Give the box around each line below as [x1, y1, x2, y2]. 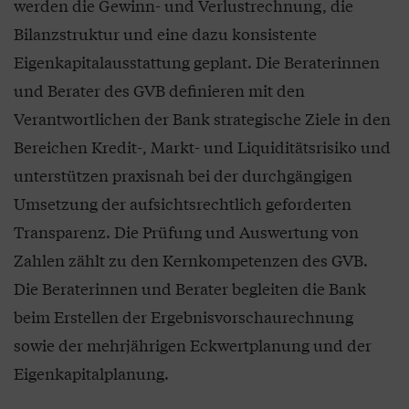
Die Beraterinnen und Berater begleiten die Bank [14, 277, 366, 300]
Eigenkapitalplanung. [14, 362, 169, 385]
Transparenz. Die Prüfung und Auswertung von [14, 220, 359, 244]
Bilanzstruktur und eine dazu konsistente [14, 22, 317, 46]
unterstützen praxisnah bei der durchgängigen [14, 163, 352, 187]
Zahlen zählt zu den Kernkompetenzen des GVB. [14, 248, 368, 272]
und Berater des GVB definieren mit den [14, 79, 305, 102]
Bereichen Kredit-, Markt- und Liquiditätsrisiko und [14, 135, 391, 159]
